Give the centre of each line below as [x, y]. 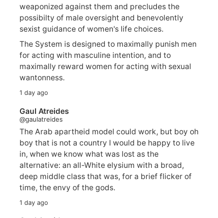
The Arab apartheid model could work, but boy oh [109, 131]
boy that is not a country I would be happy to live [107, 143]
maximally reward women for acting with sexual [105, 67]
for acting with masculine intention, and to [95, 55]
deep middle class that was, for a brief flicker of [106, 176]
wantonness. [42, 78]
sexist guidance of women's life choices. [91, 29]
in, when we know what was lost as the [89, 154]
